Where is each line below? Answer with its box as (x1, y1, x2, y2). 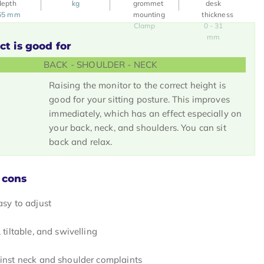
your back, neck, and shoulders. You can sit (49, 122, 226, 133)
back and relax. (49, 136, 113, 147)
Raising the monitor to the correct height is (49, 80, 226, 91)
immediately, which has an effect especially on (49, 108, 242, 119)
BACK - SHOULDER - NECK (41, 59, 158, 70)
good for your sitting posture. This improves (49, 94, 230, 105)
